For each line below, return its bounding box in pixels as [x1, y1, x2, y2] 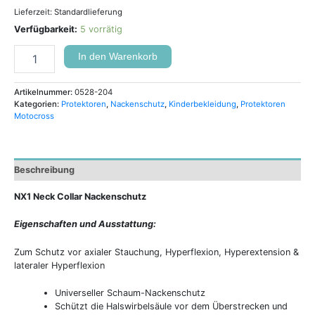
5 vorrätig [80, 24, 122, 35]
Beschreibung [14, 164, 75, 175]
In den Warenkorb [77, 51, 157, 62]
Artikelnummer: [14, 87, 75, 98]
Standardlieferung [54, 6, 122, 17]
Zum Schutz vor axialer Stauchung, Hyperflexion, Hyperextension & [14, 246, 299, 257]
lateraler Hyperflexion [14, 259, 105, 271]
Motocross [14, 111, 54, 122]
